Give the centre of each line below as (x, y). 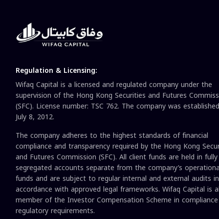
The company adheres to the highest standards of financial (112, 136)
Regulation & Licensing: (56, 71)
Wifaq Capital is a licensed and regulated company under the (114, 85)
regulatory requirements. (55, 211)
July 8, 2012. (35, 117)
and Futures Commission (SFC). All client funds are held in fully (117, 157)
